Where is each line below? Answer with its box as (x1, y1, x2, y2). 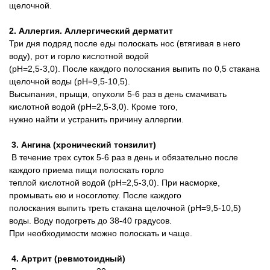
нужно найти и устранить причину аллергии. (9, 115, 184, 124)
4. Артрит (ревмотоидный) (9, 254, 125, 263)
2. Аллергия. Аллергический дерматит (9, 26, 173, 36)
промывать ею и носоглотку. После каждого (9, 190, 181, 200)
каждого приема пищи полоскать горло (9, 165, 164, 175)
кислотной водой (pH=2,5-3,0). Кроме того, (9, 102, 178, 111)
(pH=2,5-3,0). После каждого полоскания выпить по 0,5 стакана (9, 64, 260, 74)
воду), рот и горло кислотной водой (9, 51, 149, 61)
